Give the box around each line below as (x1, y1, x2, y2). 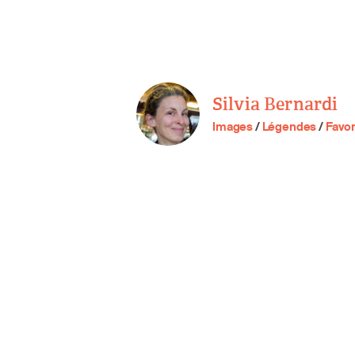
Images (212, 119, 254, 135)
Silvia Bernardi (212, 94, 338, 116)
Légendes (261, 119, 317, 135)
